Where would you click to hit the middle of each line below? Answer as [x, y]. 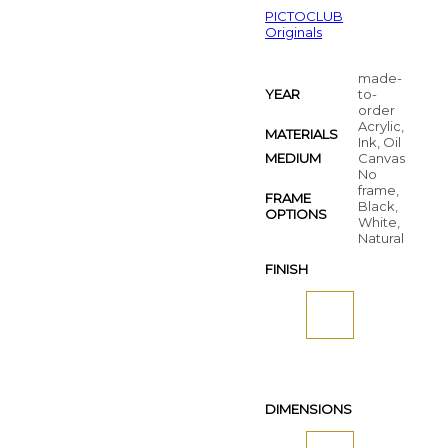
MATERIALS [302, 134]
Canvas [382, 158]
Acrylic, [381, 126]
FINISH [287, 269]
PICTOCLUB [304, 16]
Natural [381, 238]
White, [379, 222]
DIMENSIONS [309, 409]
